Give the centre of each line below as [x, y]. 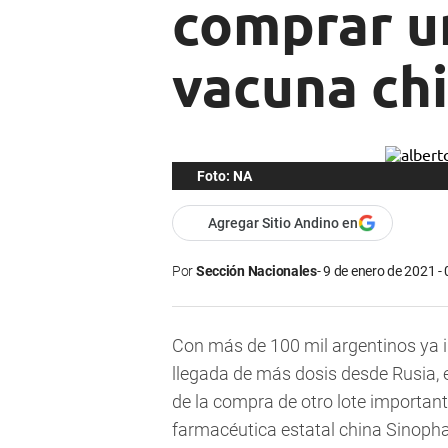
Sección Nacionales [256, 271]
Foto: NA [224, 176]
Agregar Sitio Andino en [283, 223]
